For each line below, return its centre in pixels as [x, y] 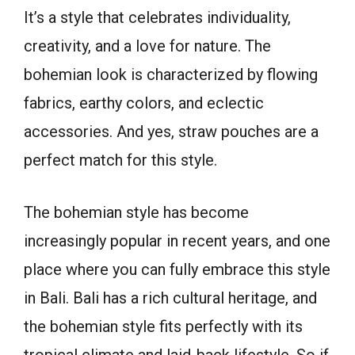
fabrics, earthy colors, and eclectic [144, 103]
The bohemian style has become [136, 213]
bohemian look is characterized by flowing [171, 75]
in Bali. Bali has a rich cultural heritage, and [170, 298]
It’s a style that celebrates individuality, [157, 18]
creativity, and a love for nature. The [147, 46]
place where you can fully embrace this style [177, 270]
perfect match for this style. [120, 160]
